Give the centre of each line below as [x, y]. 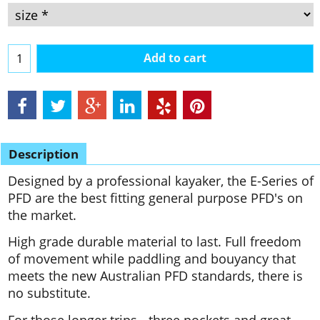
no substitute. [49, 293]
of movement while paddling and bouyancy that [152, 259]
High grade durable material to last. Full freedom [155, 242]
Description [44, 154]
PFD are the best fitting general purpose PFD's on [155, 198]
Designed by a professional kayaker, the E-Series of [161, 181]
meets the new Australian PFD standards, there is [155, 276]
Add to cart [175, 57]
